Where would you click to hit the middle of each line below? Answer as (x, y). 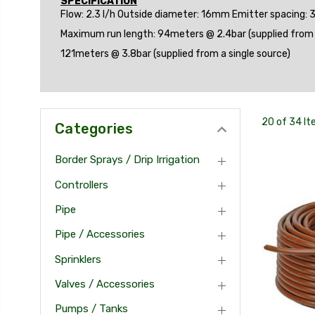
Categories (94, 128)
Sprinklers (78, 259)
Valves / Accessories (105, 284)
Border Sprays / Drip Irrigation (127, 160)
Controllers (82, 185)
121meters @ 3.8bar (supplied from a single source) (175, 53)
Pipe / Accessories (100, 234)
